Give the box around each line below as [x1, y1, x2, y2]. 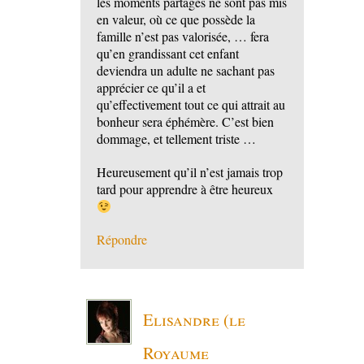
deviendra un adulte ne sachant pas [97, 62, 275, 80]
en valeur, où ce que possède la [97, 11, 255, 28]
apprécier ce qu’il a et [97, 79, 206, 97]
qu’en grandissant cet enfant [97, 45, 239, 63]
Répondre [97, 231, 147, 249]
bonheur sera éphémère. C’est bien [97, 113, 274, 131]
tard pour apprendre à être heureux [97, 180, 273, 198]
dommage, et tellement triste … [97, 130, 256, 148]
